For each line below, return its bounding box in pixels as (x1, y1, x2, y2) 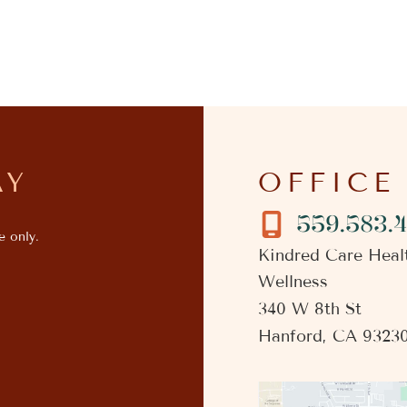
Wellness (258, 272, 328, 293)
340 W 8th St (258, 299, 362, 320)
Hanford (258, 326, 323, 347)
